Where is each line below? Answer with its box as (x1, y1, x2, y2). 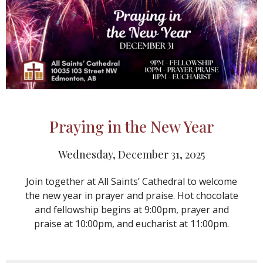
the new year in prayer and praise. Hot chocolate (25, 189, 238, 203)
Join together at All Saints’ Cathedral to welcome (26, 175, 237, 188)
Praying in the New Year (49, 116, 214, 137)
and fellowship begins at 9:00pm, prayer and (34, 203, 229, 217)
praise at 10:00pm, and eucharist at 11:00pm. (34, 217, 229, 231)
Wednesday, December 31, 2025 (58, 147, 205, 162)
